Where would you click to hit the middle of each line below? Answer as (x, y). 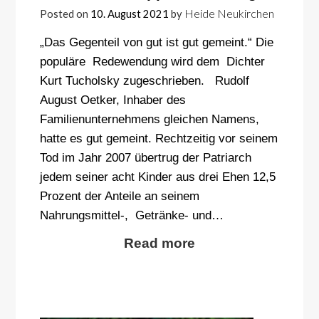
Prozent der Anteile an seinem (119, 195)
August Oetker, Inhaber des (113, 99)
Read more (159, 243)
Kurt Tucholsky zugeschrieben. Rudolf (144, 80)
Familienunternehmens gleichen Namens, (149, 119)
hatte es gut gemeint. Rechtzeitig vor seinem (158, 138)
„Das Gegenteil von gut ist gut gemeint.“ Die (156, 42)
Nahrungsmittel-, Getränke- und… (131, 215)
